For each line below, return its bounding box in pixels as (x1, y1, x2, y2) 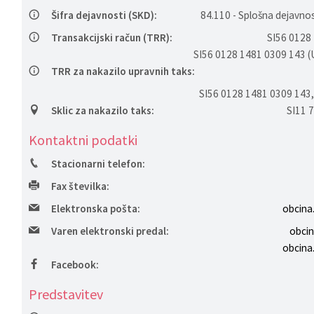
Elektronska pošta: (50, 202, 140, 215)
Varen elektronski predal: (50, 224, 169, 238)
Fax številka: (50, 179, 109, 193)
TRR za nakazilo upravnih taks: (50, 64, 195, 78)
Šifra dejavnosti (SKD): (50, 8, 157, 22)
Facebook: (50, 258, 99, 271)
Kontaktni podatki (28, 131, 137, 149)
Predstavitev (28, 285, 103, 303)
